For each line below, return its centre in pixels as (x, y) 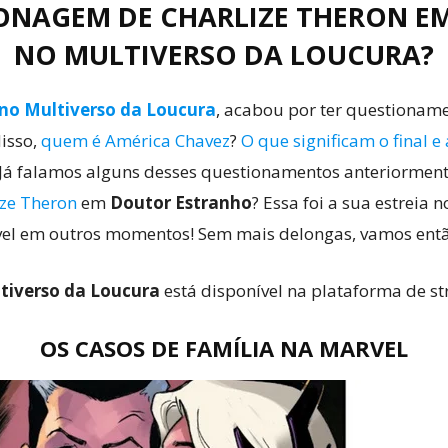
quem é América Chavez (135, 140)
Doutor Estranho (181, 202)
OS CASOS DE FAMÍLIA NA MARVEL (224, 348)
